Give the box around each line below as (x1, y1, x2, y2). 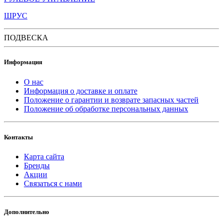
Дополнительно (4, 208, 49, 216)
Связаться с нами (24, 179, 82, 188)
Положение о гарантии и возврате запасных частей (24, 95, 199, 104)
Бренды (24, 161, 50, 170)
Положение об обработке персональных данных (24, 104, 188, 113)
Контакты (4, 133, 33, 141)
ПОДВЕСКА (4, 33, 48, 42)
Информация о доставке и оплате (24, 86, 137, 95)
